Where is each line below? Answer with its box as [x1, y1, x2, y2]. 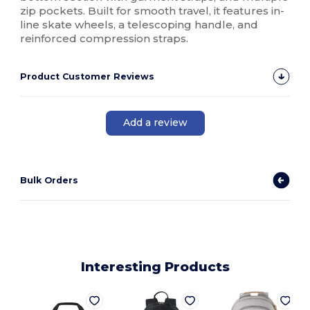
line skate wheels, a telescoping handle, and [20, 17, 259, 31]
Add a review [122, 116, 188, 129]
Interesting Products [80, 258, 230, 275]
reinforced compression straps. [20, 31, 189, 45]
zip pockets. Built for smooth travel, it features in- [20, 3, 285, 17]
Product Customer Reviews [20, 71, 155, 82]
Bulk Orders [20, 174, 79, 185]
